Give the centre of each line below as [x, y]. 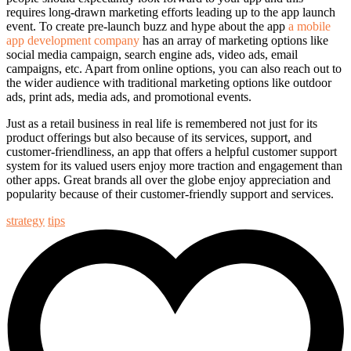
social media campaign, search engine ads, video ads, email [152, 55]
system [23, 166]
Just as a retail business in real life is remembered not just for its [162, 124]
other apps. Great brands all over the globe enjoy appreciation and [168, 180]
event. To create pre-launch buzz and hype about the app [147, 27]
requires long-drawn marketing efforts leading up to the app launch [171, 13]
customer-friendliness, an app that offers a [110, 152]
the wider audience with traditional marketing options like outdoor [169, 83]
